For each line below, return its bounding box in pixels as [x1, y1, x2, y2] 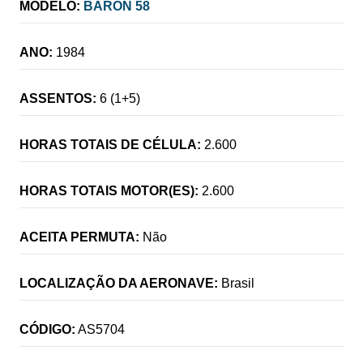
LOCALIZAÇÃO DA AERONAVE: [19, 275, 218, 290]
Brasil [221, 275, 254, 290]
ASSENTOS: [19, 91, 96, 105]
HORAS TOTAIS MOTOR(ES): [19, 183, 199, 198]
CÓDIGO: [19, 322, 75, 336]
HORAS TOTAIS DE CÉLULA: [19, 137, 201, 152]
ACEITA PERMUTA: [19, 229, 139, 244]
